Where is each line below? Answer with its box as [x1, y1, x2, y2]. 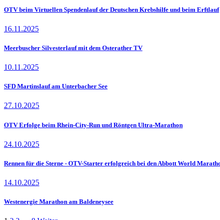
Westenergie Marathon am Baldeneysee [4, 198, 113, 206]
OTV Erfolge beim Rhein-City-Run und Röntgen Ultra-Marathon [4, 121, 183, 129]
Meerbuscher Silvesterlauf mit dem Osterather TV [4, 44, 142, 52]
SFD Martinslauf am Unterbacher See [4, 82, 108, 90]
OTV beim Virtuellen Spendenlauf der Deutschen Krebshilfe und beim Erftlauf [4, 5, 219, 13]
